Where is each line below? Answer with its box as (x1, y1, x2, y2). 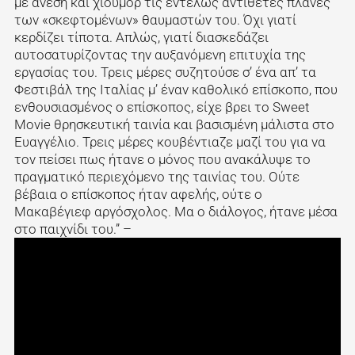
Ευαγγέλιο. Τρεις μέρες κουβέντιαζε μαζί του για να (13, 133, 326, 150)
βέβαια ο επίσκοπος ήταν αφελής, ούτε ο (13, 185, 262, 202)
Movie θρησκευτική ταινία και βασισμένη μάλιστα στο (13, 116, 334, 132)
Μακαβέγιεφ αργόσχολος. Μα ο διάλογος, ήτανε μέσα (13, 203, 338, 219)
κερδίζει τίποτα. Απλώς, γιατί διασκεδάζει (13, 29, 269, 45)
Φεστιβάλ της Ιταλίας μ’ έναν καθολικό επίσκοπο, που (13, 81, 338, 97)
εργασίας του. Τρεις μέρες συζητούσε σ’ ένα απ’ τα (13, 63, 316, 80)
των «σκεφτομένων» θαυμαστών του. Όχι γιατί (13, 11, 296, 28)
